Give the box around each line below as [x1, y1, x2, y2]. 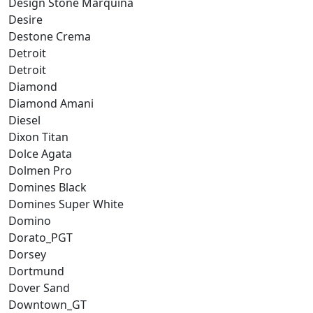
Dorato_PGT [8, 229, 73, 245]
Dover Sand [8, 279, 70, 296]
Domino [8, 212, 51, 228]
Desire [8, 11, 43, 27]
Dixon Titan [8, 129, 68, 145]
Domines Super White [8, 196, 124, 212]
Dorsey [8, 246, 46, 262]
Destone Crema [8, 28, 91, 44]
